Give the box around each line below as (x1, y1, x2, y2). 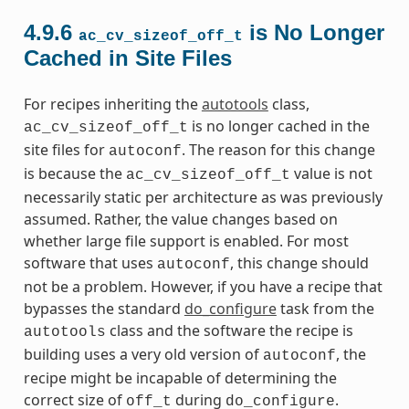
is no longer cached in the (187, 115, 370, 136)
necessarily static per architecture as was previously (23, 186, 383, 207)
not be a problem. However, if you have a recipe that (23, 276, 383, 297)
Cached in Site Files (23, 45, 232, 70)
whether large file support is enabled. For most (23, 230, 349, 251)
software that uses (23, 252, 157, 273)
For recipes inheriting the (23, 93, 202, 114)
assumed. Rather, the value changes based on (23, 208, 338, 229)
